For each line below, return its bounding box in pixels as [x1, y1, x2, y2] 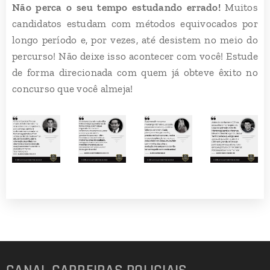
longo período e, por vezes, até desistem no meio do [12, 33, 258, 46]
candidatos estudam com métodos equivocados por [12, 17, 258, 30]
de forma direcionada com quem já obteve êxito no [12, 66, 258, 78]
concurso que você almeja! [12, 82, 136, 95]
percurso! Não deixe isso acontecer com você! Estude [12, 49, 258, 62]
